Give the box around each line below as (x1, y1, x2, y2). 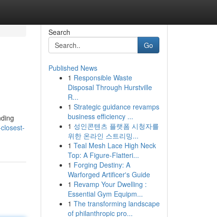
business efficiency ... (67, 111, 133, 121)
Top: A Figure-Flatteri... (67, 150, 139, 160)
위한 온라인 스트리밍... (67, 131, 139, 140)
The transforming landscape (73, 199, 160, 208)
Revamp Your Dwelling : (73, 179, 147, 189)
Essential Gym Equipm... (67, 189, 143, 199)
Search (48, 27, 70, 37)
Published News (48, 63, 97, 73)
